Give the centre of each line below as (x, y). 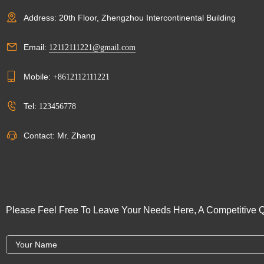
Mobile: (38, 76)
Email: (36, 47)
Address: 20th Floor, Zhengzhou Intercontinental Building (130, 17)
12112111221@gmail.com (92, 47)
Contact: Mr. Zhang (60, 135)
